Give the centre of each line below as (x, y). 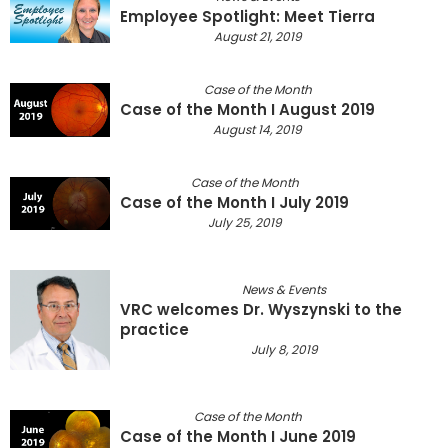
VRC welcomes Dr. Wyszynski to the (261, 309)
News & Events (284, 289)
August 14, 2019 (257, 129)
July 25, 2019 (244, 223)
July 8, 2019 (284, 349)
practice (154, 329)
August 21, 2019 (257, 36)
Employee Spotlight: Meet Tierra (247, 16)
